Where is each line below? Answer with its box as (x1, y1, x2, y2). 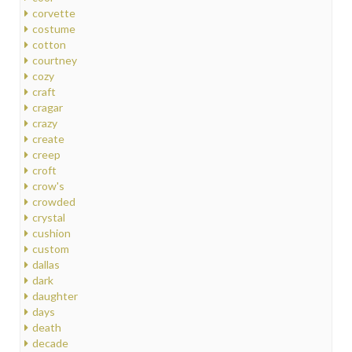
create (32, 131, 64, 145)
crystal (32, 210, 65, 224)
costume (32, 21, 75, 35)
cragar (32, 100, 63, 114)
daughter (32, 288, 78, 302)
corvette (32, 5, 75, 20)
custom (32, 241, 69, 255)
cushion (32, 225, 71, 240)
